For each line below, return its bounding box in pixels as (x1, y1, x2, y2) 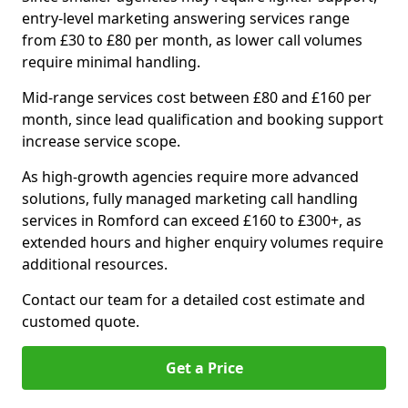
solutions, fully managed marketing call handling (22, 189, 358, 209)
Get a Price (165, 358, 243, 378)
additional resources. (22, 254, 168, 274)
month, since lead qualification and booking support (22, 109, 383, 129)
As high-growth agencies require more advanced (22, 167, 359, 187)
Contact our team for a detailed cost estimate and (22, 290, 365, 310)
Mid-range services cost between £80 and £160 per (22, 87, 372, 107)
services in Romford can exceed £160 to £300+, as (22, 210, 362, 230)
